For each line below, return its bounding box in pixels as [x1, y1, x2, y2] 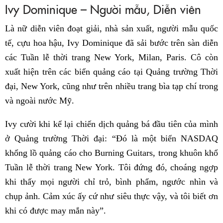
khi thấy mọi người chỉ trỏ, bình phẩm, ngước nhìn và [5, 177, 218, 187]
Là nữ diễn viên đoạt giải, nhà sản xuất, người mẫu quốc [5, 23, 218, 34]
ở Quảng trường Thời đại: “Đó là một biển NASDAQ [5, 133, 218, 144]
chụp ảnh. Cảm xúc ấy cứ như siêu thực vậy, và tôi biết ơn [5, 191, 218, 202]
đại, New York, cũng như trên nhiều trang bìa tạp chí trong [5, 81, 218, 92]
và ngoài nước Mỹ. [5, 96, 74, 106]
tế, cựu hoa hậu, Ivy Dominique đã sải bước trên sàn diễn [5, 38, 218, 48]
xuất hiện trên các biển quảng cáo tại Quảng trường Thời [5, 67, 218, 77]
